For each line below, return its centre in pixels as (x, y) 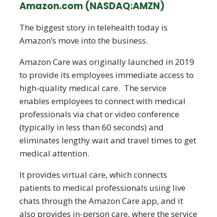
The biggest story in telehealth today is (93, 27)
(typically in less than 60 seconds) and (92, 127)
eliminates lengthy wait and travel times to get (108, 140)
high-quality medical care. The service (93, 88)
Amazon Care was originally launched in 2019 (107, 62)
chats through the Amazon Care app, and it (101, 201)
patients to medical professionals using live (102, 188)
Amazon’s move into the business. (84, 40)
